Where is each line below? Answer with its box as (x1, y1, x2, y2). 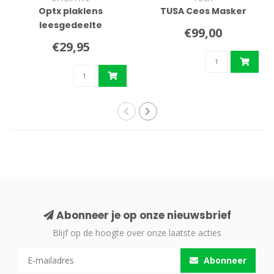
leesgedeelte (39, 18, 103, 31)
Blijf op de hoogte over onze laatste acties (53, 226, 221, 239)
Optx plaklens (39, 4, 103, 17)
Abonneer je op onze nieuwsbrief (53, 207, 231, 223)
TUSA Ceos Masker (160, 4, 246, 17)
